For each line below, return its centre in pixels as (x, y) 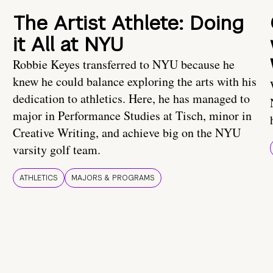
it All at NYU (68, 44)
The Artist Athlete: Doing (128, 23)
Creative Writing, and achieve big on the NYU (127, 133)
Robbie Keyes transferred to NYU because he (124, 65)
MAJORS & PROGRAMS (113, 178)
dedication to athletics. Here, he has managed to (131, 99)
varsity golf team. (57, 150)
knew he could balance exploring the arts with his (135, 82)
